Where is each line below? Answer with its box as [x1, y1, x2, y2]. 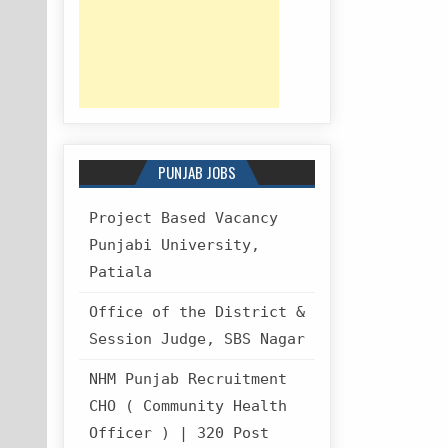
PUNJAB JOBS [158, 161, 236, 184]
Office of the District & [89, 303, 306, 322]
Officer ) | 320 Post [89, 424, 270, 443]
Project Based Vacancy [89, 209, 279, 228]
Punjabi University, [89, 236, 261, 255]
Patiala [89, 263, 153, 282]
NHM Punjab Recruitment [89, 370, 288, 389]
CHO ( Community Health [89, 397, 288, 416]
